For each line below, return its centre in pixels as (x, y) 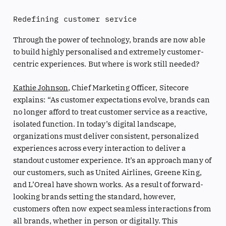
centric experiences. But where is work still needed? (106, 64)
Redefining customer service (75, 19)
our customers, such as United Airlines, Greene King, (107, 172)
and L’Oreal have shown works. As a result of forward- (108, 184)
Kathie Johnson (40, 87)
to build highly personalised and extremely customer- (108, 51)
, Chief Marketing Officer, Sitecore (128, 87)
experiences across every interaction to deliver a (99, 148)
